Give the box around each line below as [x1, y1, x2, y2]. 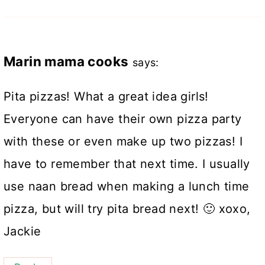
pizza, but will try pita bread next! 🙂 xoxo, [4, 202, 251, 216]
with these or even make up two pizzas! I [4, 134, 243, 149]
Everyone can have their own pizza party [4, 112, 242, 127]
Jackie [4, 224, 41, 239]
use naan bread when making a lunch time [4, 179, 250, 194]
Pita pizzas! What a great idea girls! [4, 89, 209, 104]
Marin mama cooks [4, 53, 129, 70]
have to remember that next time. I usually [4, 157, 250, 172]
